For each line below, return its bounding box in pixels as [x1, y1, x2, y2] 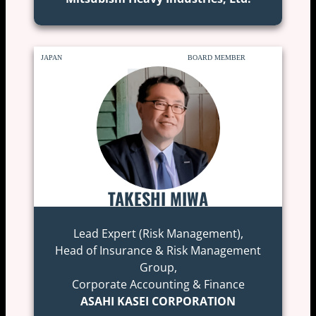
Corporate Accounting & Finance [71, 276, 245, 292]
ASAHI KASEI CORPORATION [80, 293, 236, 309]
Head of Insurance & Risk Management [55, 242, 261, 258]
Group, [139, 259, 177, 275]
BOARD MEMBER [188, 53, 246, 61]
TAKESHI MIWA [108, 185, 208, 211]
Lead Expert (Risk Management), [73, 225, 243, 241]
